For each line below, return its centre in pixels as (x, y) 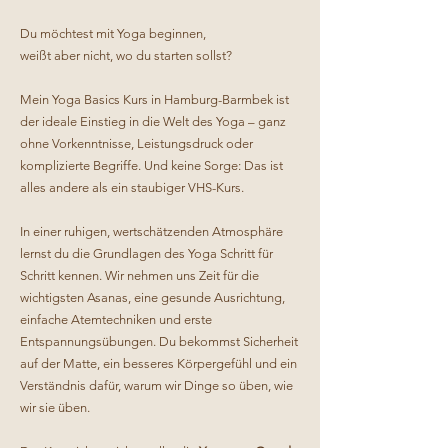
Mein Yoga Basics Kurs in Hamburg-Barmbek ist (154, 99)
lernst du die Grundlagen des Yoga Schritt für (146, 253)
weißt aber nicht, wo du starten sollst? (126, 55)
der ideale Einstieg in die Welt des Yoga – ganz (153, 121)
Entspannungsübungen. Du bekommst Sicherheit (159, 341)
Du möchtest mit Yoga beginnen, (113, 33)
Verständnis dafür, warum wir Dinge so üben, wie (156, 385)
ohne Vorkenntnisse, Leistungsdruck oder (136, 143)
